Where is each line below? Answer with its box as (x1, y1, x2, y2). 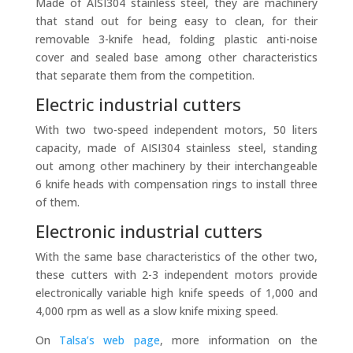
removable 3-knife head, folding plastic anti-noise (35, 31, 318, 46)
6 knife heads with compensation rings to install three (35, 176, 318, 191)
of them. (35, 194, 80, 210)
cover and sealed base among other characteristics (35, 49, 318, 65)
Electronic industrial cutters (35, 218, 262, 243)
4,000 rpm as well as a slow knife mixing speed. (35, 303, 278, 318)
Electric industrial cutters (35, 91, 241, 116)
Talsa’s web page (59, 332, 160, 347)
